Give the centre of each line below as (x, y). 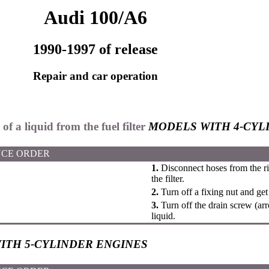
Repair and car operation (95, 76)
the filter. (168, 178)
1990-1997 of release (95, 50)
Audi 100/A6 (95, 17)
